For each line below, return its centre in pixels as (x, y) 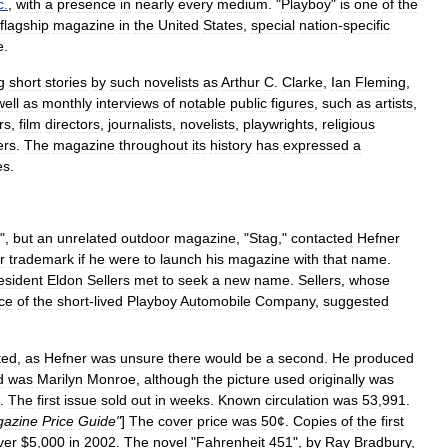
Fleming (380, 82)
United (178, 25)
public (248, 103)
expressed (316, 145)
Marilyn (60, 379)
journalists (140, 124)
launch (181, 259)
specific (366, 25)
